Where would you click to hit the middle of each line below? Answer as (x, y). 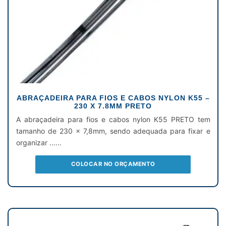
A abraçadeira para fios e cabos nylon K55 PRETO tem (113, 120)
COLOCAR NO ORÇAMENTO (113, 164)
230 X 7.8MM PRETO (113, 106)
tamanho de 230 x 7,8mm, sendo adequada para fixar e (113, 131)
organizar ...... (39, 143)
